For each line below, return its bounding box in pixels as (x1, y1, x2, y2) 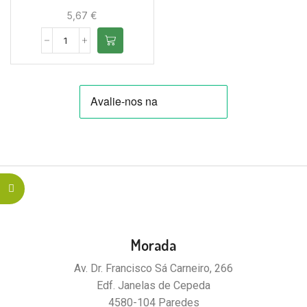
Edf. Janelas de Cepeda (97, 279, 210, 293)
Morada (131, 235, 176, 254)
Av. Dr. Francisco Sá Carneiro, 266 (74, 262, 233, 275)
